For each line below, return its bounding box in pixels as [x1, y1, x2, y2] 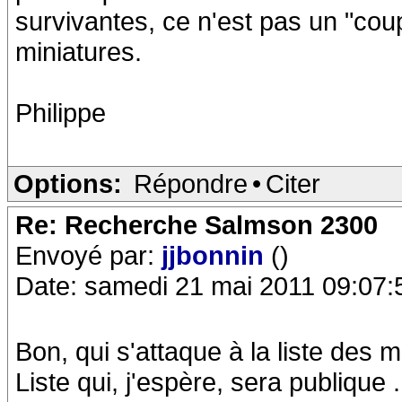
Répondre [134, 169, 248, 198]
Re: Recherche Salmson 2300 [15, 210, 378, 240]
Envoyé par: [15, 240, 162, 270]
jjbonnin [162, 240, 271, 270]
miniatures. [15, 37, 142, 66]
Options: [13, 169, 122, 198]
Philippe [15, 98, 106, 127]
